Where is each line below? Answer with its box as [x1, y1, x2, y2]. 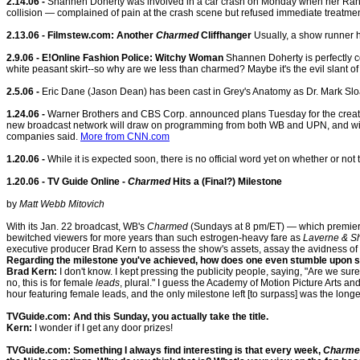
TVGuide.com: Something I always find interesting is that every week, [6, 345, 323, 356]
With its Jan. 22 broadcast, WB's [6, 221, 147, 232]
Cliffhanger [198, 30, 252, 41]
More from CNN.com [80, 131, 170, 142]
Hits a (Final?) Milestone [170, 176, 282, 187]
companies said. [6, 131, 80, 142]
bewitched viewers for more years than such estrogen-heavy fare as [6, 232, 303, 243]
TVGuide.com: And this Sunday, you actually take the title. [6, 311, 268, 322]
